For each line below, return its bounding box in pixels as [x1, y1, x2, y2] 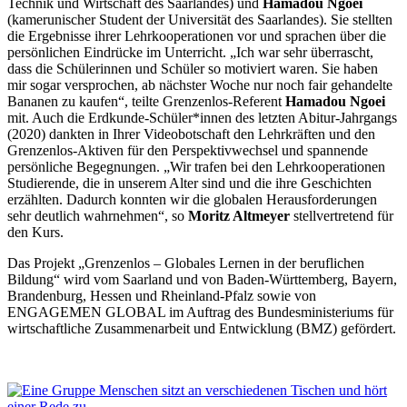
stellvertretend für [290, 207, 393, 223]
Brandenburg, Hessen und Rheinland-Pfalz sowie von [7, 287, 316, 303]
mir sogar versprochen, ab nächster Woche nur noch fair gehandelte [7, 76, 392, 93]
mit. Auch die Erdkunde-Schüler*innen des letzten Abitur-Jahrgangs [7, 109, 397, 125]
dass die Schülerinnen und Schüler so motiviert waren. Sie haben [7, 60, 378, 76]
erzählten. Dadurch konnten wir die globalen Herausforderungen [7, 191, 377, 207]
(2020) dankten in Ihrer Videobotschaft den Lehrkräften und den [7, 125, 375, 142]
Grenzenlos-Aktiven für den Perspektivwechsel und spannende [7, 142, 368, 158]
